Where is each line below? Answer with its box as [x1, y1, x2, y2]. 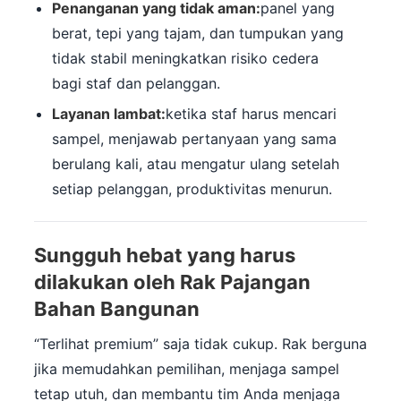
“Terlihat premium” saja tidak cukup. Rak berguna [34, 335, 367, 354]
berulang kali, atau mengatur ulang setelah [52, 155, 339, 174]
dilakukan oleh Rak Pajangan [34, 270, 311, 294]
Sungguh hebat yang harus [34, 243, 295, 268]
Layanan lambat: [52, 105, 166, 124]
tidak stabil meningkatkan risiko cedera [52, 49, 319, 68]
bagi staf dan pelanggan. [52, 74, 220, 93]
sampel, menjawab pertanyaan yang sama [52, 130, 337, 149]
